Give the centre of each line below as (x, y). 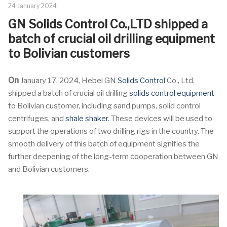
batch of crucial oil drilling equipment (111, 39)
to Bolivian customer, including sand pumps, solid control (104, 106)
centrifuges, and (37, 119)
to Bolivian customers (69, 54)
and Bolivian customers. (49, 169)
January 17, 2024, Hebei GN (68, 81)
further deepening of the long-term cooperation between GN (113, 157)
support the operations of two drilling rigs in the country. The (111, 131)
